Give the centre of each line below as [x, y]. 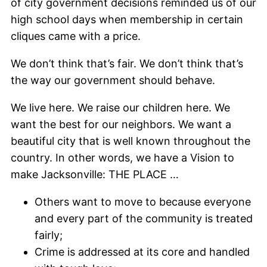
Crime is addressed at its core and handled [142, 252]
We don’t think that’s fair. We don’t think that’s [127, 63]
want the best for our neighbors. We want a [121, 124]
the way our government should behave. [113, 80]
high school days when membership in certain [127, 19]
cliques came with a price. [76, 36]
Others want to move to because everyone [143, 202]
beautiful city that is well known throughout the [131, 141]
